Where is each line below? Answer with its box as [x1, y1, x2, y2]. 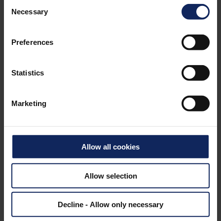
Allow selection [84, 171, 137, 180]
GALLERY [81, 58, 140, 70]
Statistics [11, 68, 44, 77]
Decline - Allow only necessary [58, 200, 163, 209]
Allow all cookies [81, 142, 140, 151]
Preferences [11, 37, 54, 46]
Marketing [11, 99, 46, 108]
